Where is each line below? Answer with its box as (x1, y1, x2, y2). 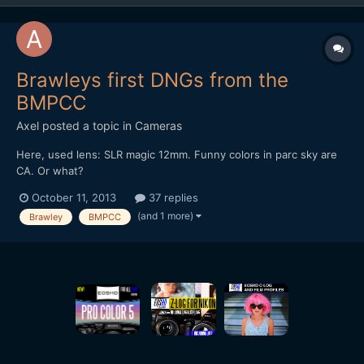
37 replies (145, 191, 198, 205)
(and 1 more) (137, 210, 196, 223)
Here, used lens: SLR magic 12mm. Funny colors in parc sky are (16, 148, 337, 162)
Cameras (135, 119, 182, 133)
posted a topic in (39, 119, 135, 133)
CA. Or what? (16, 164, 84, 178)
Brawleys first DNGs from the (16, 68, 288, 93)
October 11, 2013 (32, 191, 116, 205)
